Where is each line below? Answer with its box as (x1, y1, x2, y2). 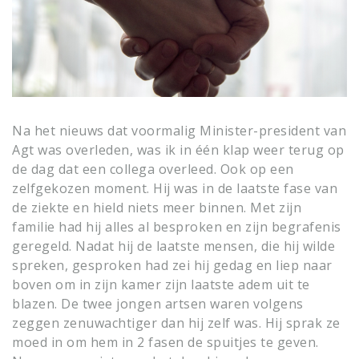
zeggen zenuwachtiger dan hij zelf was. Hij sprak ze (12, 314, 341, 332)
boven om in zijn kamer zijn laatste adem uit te (12, 276, 310, 293)
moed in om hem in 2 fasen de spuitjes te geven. (12, 333, 319, 351)
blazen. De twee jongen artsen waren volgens (12, 295, 304, 313)
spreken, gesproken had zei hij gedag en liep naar (12, 256, 333, 274)
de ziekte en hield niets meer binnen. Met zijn (12, 199, 301, 216)
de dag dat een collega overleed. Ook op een (12, 160, 294, 178)
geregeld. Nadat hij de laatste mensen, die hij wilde (12, 237, 335, 255)
